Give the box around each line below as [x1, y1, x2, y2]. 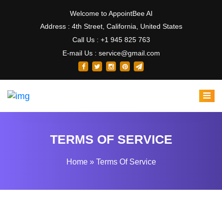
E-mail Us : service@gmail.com [62, 49, 160, 57]
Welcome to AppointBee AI [69, 9, 153, 17]
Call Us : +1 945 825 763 [72, 36, 150, 44]
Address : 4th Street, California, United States [40, 22, 182, 30]
